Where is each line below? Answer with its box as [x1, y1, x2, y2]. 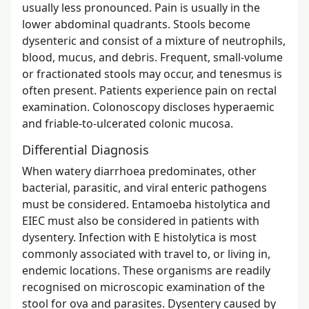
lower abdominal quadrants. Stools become [22, 16, 250, 32]
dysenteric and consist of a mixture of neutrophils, [22, 32, 286, 48]
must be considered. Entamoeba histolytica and [22, 196, 270, 212]
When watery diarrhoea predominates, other [22, 163, 257, 179]
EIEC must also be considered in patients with [22, 212, 259, 228]
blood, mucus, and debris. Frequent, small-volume [22, 49, 283, 65]
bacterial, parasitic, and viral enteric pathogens [22, 179, 267, 195]
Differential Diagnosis [22, 141, 149, 158]
